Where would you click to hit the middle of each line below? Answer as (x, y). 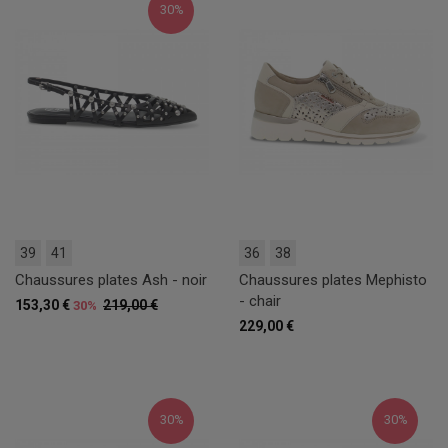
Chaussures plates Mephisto (333, 279)
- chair (260, 300)
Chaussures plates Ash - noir (111, 279)
